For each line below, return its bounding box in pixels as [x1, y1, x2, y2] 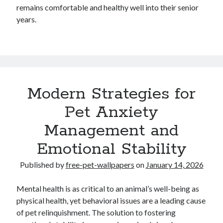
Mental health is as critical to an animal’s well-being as [16, 184, 200, 193]
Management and [44, 120, 179, 141]
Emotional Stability [36, 139, 187, 160]
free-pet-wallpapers [65, 160, 134, 169]
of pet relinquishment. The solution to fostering [16, 208, 176, 217]
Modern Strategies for [27, 84, 196, 105]
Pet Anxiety [65, 102, 158, 123]
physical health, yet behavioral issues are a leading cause [16, 196, 206, 205]
